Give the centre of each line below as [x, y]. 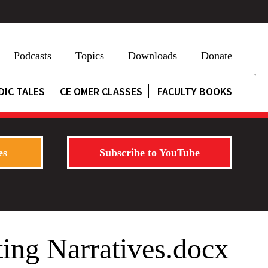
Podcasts [33, 56]
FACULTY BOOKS [195, 91]
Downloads [153, 56]
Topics [90, 56]
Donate [217, 56]
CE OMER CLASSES [101, 91]
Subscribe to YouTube [150, 153]
